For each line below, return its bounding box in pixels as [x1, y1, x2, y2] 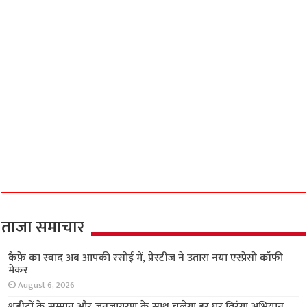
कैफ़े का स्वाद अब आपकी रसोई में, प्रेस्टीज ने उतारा [84, 248, 285, 267]
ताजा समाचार [1, 213, 85, 241]
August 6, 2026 [93, 278, 151, 293]
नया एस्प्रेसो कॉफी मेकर [84, 260, 178, 280]
